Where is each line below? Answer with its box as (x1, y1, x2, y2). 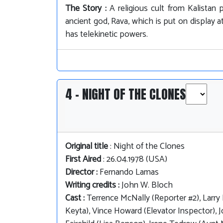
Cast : (65, 191, 87, 206)
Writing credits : (65, 178, 121, 193)
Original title (65, 139, 108, 154)
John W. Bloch (121, 178, 173, 193)
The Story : (65, 1, 110, 16)
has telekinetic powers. (65, 27, 148, 42)
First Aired (65, 152, 101, 167)
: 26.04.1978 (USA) (101, 152, 167, 167)
